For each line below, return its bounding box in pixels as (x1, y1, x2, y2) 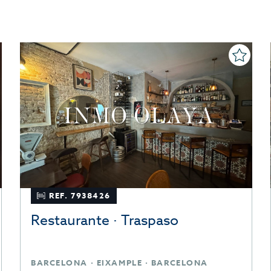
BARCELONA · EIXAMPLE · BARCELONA (31, 257, 208, 269)
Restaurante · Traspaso (31, 211, 178, 232)
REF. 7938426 (49, 190, 111, 201)
